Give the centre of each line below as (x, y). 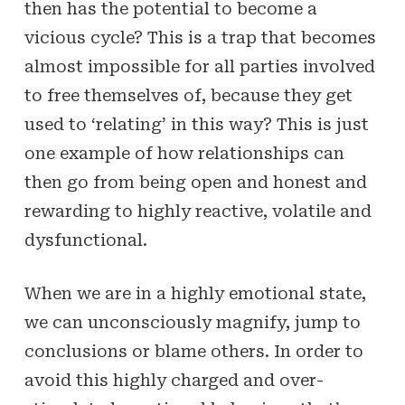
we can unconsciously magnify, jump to (192, 322)
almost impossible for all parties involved (199, 66)
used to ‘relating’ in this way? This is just (196, 124)
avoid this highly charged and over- (174, 380)
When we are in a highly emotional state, (195, 293)
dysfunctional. (85, 240)
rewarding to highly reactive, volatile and (198, 211)
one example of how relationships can (184, 153)
